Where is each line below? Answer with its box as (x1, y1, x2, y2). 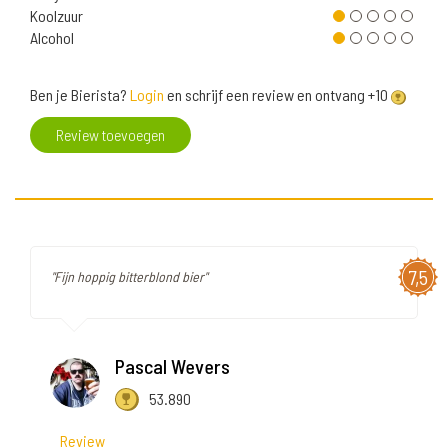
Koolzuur (30, 6, 83, 26)
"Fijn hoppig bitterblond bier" (51, 268, 207, 286)
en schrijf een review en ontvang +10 (164, 85, 391, 105)
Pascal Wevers (115, 354, 230, 379)
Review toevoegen (56, 125, 165, 145)
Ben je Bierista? (30, 85, 130, 105)
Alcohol (30, 28, 74, 48)
